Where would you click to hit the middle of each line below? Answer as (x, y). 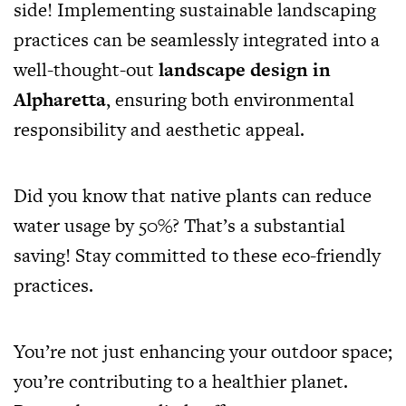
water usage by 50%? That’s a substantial (179, 225)
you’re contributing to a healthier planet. (181, 381)
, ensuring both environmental (230, 99)
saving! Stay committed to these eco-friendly (197, 255)
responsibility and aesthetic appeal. (159, 129)
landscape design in (245, 69)
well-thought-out (86, 69)
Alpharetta (60, 99)
